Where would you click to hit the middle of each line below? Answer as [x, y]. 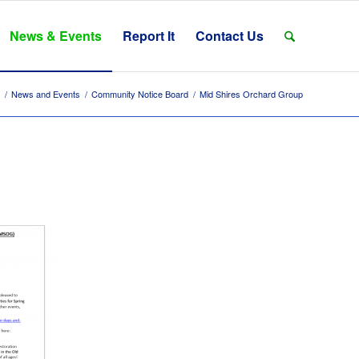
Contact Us [229, 36]
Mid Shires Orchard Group [251, 94]
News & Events [55, 36]
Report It [148, 36]
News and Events [46, 94]
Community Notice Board [140, 94]
